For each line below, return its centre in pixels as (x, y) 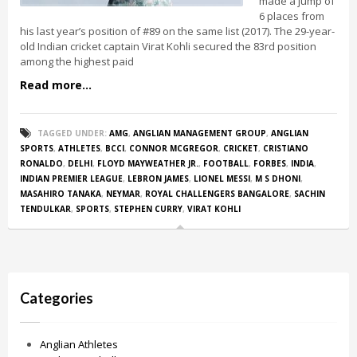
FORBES (270, 163)
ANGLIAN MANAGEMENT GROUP (200, 133)
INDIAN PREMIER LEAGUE (71, 178)
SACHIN (310, 194)
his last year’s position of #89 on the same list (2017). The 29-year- (177, 31)
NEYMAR (123, 194)
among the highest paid (77, 61)
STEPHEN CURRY (148, 209)
